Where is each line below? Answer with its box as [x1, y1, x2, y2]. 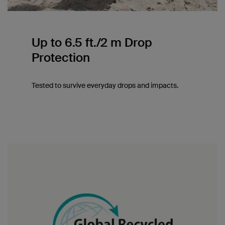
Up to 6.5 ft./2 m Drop [31, 34, 152, 50]
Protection [31, 49, 90, 65]
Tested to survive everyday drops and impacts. [31, 80, 178, 90]
